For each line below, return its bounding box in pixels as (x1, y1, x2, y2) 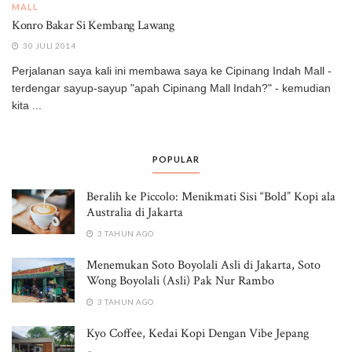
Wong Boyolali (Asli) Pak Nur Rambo (86, 272, 274, 289)
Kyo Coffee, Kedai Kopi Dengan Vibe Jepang (86, 324, 309, 342)
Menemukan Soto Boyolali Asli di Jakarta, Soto (86, 256, 321, 273)
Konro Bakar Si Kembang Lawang (12, 16, 174, 34)
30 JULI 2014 (20, 40, 75, 50)
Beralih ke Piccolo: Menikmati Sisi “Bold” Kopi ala (86, 188, 335, 205)
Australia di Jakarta (86, 203, 183, 221)
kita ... (12, 98, 42, 112)
